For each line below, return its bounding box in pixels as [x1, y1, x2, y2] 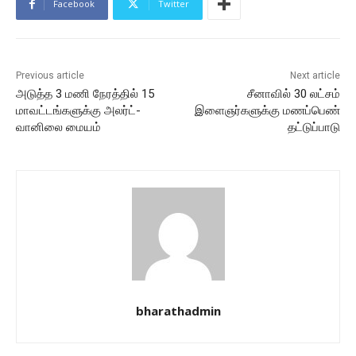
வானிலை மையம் [16, 120, 101, 135]
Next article [289, 70, 340, 82]
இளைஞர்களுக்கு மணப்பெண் [194, 103, 340, 118]
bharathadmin [135, 303, 221, 319]
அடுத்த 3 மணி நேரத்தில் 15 [16, 87, 154, 102]
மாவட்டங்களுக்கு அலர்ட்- [16, 103, 141, 118]
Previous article [16, 70, 84, 82]
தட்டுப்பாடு [287, 120, 340, 135]
